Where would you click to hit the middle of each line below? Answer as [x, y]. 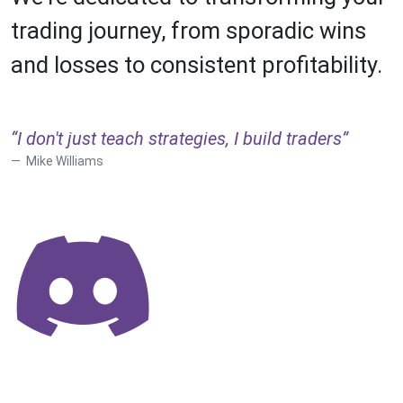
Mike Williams [63, 161]
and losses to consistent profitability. [197, 64]
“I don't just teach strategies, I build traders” [179, 138]
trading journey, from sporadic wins [188, 30]
